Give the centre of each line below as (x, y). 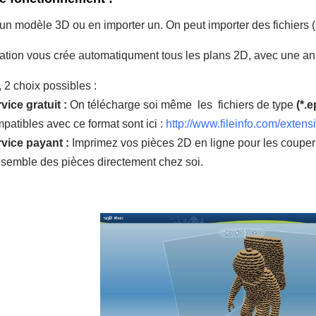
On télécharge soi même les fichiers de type (183, 104)
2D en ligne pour (220, 142)
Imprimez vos (105, 142)
